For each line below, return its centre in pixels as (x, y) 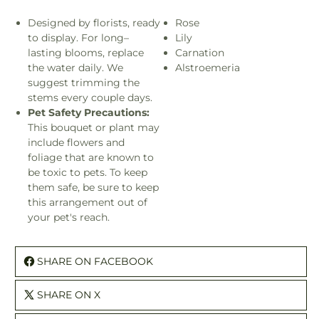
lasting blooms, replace (86, 53)
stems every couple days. (90, 98)
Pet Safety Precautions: (89, 113)
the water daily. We (75, 68)
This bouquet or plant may (94, 128)
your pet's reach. (69, 218)
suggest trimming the (84, 83)
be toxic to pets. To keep (88, 173)
